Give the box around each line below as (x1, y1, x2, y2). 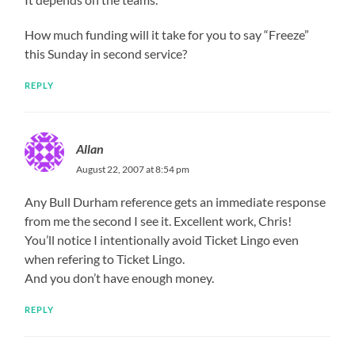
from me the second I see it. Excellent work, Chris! (25, 212, 292, 228)
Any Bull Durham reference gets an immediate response (25, 193, 326, 209)
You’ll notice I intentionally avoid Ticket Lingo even (25, 231, 300, 247)
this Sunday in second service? (25, 45, 188, 61)
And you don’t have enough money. (25, 269, 215, 285)
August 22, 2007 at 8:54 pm (76, 162, 190, 175)
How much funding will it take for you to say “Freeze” (25, 26, 310, 42)
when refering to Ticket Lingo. (25, 250, 185, 266)
